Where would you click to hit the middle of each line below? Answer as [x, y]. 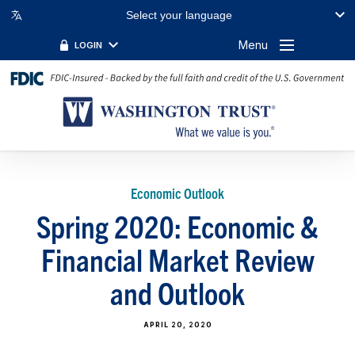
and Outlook [177, 292]
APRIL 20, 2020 [177, 324]
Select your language [179, 15]
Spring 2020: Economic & [177, 225]
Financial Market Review [177, 258]
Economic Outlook [177, 193]
